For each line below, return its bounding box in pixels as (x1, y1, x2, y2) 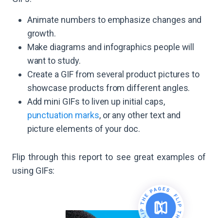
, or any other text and (99, 110, 181, 121)
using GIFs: (12, 165, 55, 176)
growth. (27, 28, 56, 39)
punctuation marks (27, 110, 99, 121)
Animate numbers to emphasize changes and (27, 15, 202, 25)
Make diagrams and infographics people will (27, 42, 195, 53)
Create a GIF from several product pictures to (27, 69, 200, 80)
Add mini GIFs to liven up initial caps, (27, 96, 165, 107)
